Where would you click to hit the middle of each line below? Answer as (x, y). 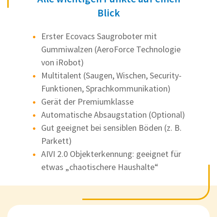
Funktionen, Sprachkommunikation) (106, 89)
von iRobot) (62, 62)
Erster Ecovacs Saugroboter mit (99, 36)
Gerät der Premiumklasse (87, 102)
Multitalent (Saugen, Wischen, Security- (111, 76)
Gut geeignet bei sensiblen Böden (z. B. (111, 128)
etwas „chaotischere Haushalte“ (100, 167)
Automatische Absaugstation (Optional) (113, 115)
